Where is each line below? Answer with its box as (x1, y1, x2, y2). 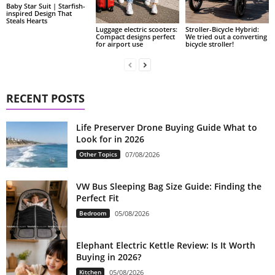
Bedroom (79, 208, 107, 217)
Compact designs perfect (95, 31, 175, 41)
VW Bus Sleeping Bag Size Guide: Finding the (76, 180, 261, 192)
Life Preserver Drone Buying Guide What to (76, 121, 257, 133)
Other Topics (79, 149, 117, 158)
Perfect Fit (76, 192, 119, 204)
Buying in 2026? (76, 250, 141, 263)
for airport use (95, 39, 143, 48)
